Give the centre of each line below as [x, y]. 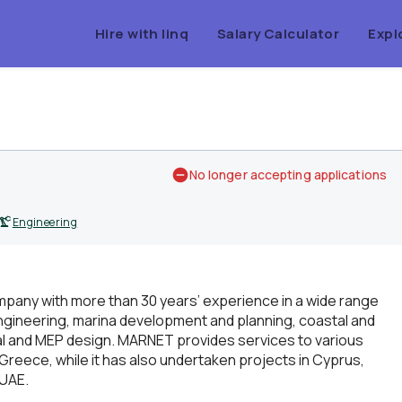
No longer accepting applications [288, 175]
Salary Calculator [279, 33]
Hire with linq [142, 33]
